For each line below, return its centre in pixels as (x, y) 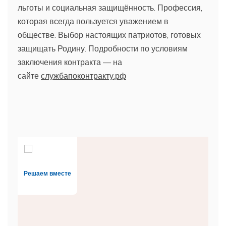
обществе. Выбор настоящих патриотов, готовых (109, 35)
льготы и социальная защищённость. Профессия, (110, 7)
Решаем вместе (47, 173)
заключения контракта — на (70, 62)
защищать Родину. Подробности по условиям (103, 48)
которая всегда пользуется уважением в (93, 21)
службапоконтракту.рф (83, 75)
